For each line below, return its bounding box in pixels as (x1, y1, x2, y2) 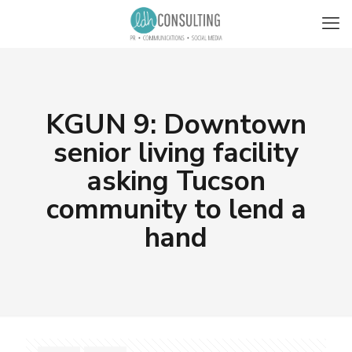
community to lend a (46, 191, 306, 228)
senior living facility (53, 134, 299, 171)
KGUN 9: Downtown (46, 106, 306, 143)
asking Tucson (86, 163, 266, 200)
